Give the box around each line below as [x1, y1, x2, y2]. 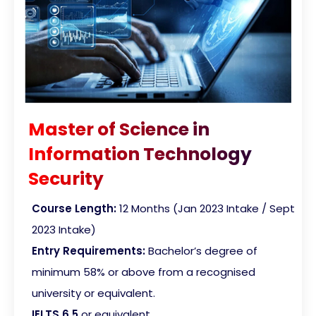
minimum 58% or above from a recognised [32, 265, 255, 280]
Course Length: [32, 201, 116, 217]
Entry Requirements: [32, 243, 145, 259]
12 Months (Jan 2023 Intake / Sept [119, 201, 295, 217]
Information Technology [28, 142, 252, 167]
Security [28, 166, 104, 192]
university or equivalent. [32, 286, 155, 301]
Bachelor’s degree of [148, 243, 257, 259]
